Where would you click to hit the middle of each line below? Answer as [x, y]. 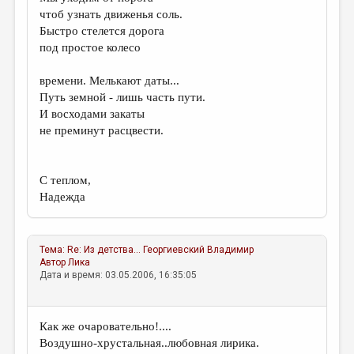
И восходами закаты [92, 114]
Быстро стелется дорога [102, 31]
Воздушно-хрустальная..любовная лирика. [150, 343]
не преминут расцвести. [102, 130]
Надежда [63, 197]
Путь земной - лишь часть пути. [123, 97]
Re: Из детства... [104, 250]
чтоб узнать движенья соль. [111, 14]
